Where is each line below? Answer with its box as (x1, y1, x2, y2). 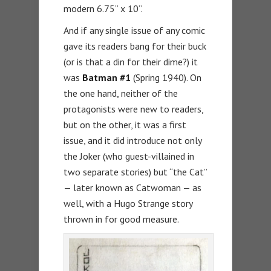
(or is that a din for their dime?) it (64, 56, 198, 68)
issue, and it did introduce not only (64, 134, 201, 147)
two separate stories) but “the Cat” (64, 166, 207, 178)
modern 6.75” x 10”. (64, 2, 143, 15)
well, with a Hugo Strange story (64, 197, 192, 210)
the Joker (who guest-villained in (64, 150, 194, 163)
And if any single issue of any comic (64, 24, 205, 37)
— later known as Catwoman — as (64, 181, 201, 194)
